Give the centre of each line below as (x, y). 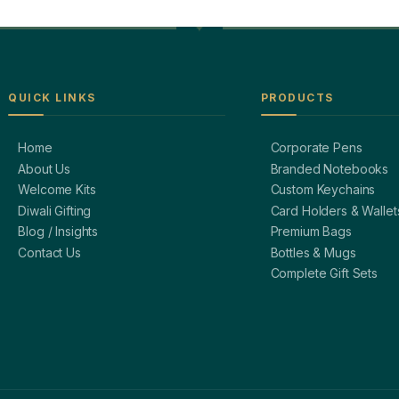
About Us (45, 168)
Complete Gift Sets (324, 273)
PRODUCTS (297, 97)
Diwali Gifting (55, 210)
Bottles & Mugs (313, 252)
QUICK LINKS (52, 97)
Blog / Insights (58, 232)
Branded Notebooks (330, 168)
